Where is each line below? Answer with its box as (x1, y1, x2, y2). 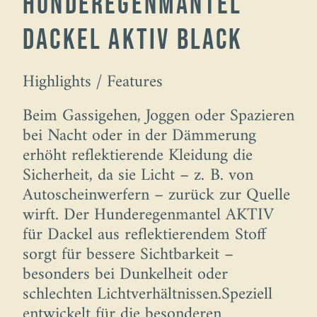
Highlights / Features (23, 67, 163, 98)
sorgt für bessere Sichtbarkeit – (23, 240, 234, 270)
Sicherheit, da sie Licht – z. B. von (23, 161, 253, 191)
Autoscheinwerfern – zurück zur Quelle (23, 180, 290, 211)
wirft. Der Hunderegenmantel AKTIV (23, 200, 274, 231)
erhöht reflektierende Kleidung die (23, 141, 253, 171)
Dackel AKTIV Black (23, 23, 243, 58)
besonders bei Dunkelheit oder (23, 260, 228, 290)
